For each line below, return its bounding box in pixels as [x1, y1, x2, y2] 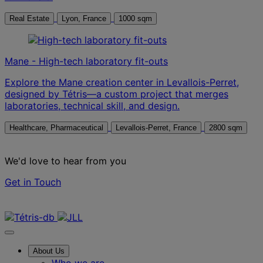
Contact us [5, 199, 53, 211]
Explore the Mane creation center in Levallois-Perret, [5, 76, 239, 88]
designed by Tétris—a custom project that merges [5, 87, 228, 100]
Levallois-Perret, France [173, 123, 197, 132]
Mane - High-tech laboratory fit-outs [5, 55, 168, 67]
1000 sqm [119, 14, 152, 23]
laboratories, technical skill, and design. [5, 99, 180, 112]
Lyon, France [83, 14, 106, 23]
